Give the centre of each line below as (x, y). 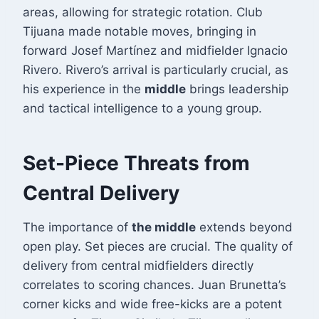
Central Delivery (101, 193)
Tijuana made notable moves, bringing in (140, 32)
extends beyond (244, 228)
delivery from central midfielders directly (138, 266)
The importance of (77, 228)
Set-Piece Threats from (136, 163)
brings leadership (237, 89)
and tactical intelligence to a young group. (142, 109)
